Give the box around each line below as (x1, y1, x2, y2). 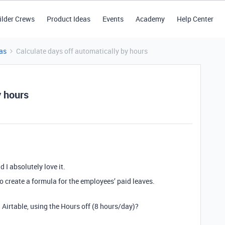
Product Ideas (46, 14, 90, 24)
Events (102, 14, 124, 24)
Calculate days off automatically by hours (16, 46, 148, 56)
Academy (135, 14, 165, 24)
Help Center (176, 14, 213, 24)
